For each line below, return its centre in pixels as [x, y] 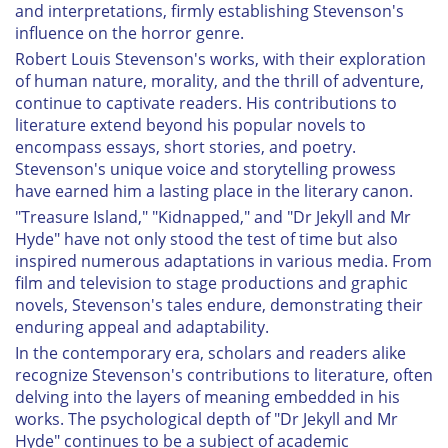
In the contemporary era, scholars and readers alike [210, 352]
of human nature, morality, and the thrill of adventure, [219, 80]
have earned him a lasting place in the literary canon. [214, 190]
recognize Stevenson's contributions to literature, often [224, 374]
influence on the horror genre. [129, 32]
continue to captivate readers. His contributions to [206, 102]
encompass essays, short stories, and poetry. [185, 146]
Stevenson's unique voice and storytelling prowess [205, 168]
